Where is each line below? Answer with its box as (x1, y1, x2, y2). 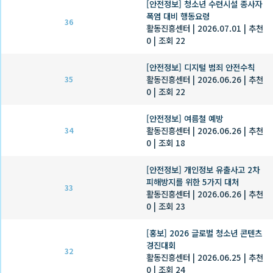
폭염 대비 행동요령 (146, 9, 210, 22)
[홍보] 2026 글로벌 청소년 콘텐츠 (146, 226, 262, 239)
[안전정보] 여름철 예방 (146, 112, 223, 124)
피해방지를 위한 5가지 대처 (146, 175, 239, 188)
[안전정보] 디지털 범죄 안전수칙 (146, 60, 255, 73)
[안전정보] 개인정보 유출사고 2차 (146, 163, 260, 175)
